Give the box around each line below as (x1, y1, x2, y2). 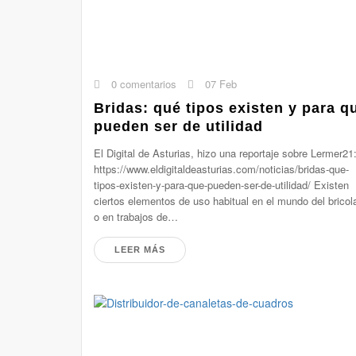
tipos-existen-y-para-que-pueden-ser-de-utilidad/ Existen (94, 177, 349, 192)
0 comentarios (108, 76, 176, 91)
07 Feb (202, 76, 237, 91)
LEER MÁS (114, 245, 165, 254)
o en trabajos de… (94, 209, 178, 224)
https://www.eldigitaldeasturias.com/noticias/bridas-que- (94, 161, 349, 176)
